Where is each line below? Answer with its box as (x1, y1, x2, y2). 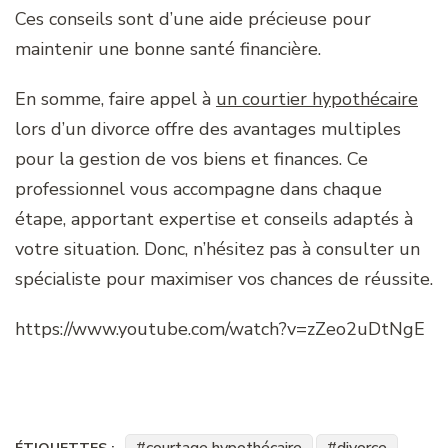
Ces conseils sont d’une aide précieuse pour (15, 7, 371, 32)
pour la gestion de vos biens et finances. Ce (15, 147, 368, 172)
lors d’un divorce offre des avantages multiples (15, 117, 401, 142)
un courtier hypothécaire (216, 87, 418, 112)
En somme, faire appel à (15, 87, 216, 112)
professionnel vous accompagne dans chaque (15, 177, 382, 202)
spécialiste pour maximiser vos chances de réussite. (15, 267, 433, 292)
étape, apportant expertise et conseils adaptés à (15, 207, 413, 232)
